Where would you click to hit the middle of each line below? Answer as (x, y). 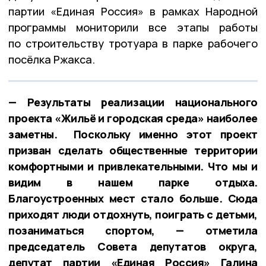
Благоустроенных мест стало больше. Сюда (133, 198)
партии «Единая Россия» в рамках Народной (133, 11)
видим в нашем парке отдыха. (133, 182)
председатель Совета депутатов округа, (133, 246)
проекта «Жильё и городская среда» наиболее (133, 118)
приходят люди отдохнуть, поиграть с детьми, (133, 214)
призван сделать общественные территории (133, 150)
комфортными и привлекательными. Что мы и (133, 166)
